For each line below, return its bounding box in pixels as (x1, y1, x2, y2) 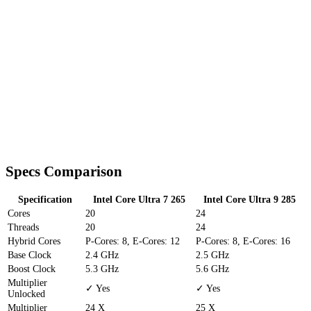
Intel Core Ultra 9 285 (203, 194, 296, 205)
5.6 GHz (196, 264, 229, 275)
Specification (18, 194, 72, 205)
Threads (8, 222, 39, 233)
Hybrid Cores (8, 236, 60, 247)
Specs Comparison (6, 163, 122, 180)
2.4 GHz (85, 250, 119, 261)
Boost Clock (8, 264, 56, 275)
